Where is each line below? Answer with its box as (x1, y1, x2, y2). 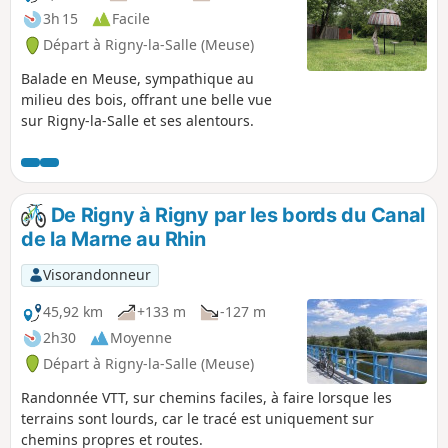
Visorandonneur (42, 265, 151, 285)
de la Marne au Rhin (21, 226, 206, 251)
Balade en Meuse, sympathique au (21, 69, 254, 89)
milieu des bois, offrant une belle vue (21, 90, 272, 110)
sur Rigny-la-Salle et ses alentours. (21, 111, 254, 131)
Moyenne (110, 328, 172, 348)
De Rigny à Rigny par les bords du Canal (45, 203, 426, 228)
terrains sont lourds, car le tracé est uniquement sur (21, 408, 374, 428)
